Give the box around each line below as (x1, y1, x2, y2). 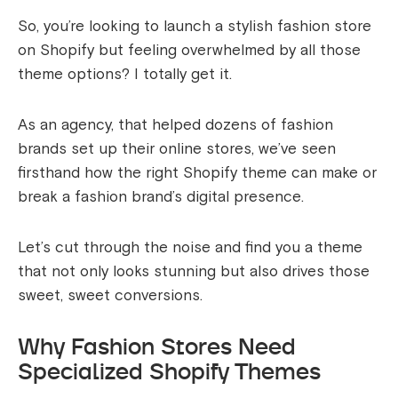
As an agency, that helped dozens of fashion (18, 115, 333, 135)
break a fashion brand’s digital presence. (18, 187, 304, 207)
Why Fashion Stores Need (18, 330, 296, 363)
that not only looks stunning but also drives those (18, 262, 370, 282)
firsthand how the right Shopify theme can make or (18, 163, 377, 183)
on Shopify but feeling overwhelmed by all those (18, 41, 361, 60)
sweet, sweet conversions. (18, 286, 203, 306)
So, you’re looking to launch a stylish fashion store (18, 17, 371, 36)
